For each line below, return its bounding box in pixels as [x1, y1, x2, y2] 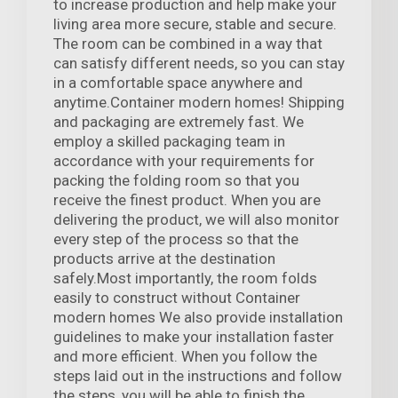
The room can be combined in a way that [53, 35, 322, 53]
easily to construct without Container [53, 289, 300, 307]
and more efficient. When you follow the [53, 347, 317, 366]
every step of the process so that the [53, 230, 298, 249]
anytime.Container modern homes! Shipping [53, 93, 345, 112]
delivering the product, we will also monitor [53, 211, 339, 229]
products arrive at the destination [53, 250, 275, 268]
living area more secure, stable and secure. [53, 15, 337, 34]
